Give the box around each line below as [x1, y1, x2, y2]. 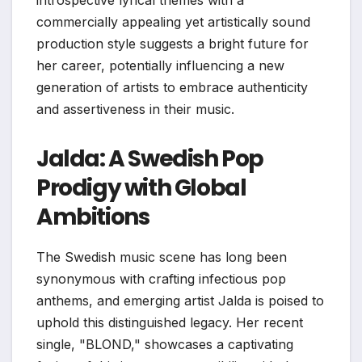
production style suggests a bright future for [36, 35, 309, 52]
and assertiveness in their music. [36, 100, 234, 117]
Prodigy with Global [36, 171, 246, 204]
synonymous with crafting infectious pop [36, 270, 286, 287]
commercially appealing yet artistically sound [36, 13, 310, 30]
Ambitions [36, 200, 149, 233]
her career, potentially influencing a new [36, 57, 284, 74]
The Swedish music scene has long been [36, 248, 287, 265]
